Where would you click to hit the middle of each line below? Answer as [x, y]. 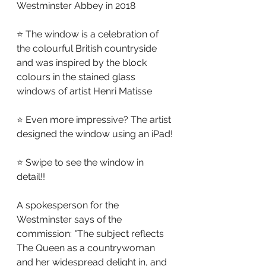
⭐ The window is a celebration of [89, 34]
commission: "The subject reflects [91, 234]
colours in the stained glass [77, 77]
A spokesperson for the [69, 205]
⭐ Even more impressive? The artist [95, 120]
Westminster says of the [70, 219]
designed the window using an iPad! [95, 134]
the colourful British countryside [88, 48]
